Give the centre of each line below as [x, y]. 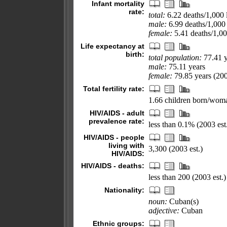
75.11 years [186, 67]
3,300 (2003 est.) [176, 149]
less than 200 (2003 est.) [187, 177]
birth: [135, 54]
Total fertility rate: [114, 89]
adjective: [164, 211]
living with [126, 145]
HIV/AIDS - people [114, 137]
